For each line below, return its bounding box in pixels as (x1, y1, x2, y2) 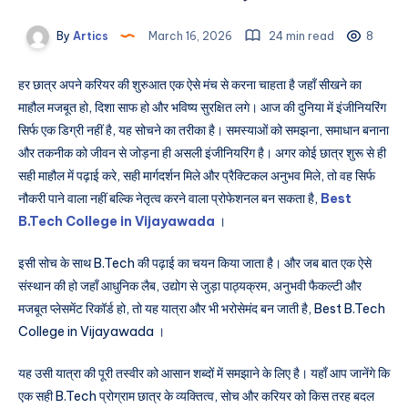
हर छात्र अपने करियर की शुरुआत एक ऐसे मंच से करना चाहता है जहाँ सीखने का (18, 76, 362, 94)
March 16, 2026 (145, 29, 235, 43)
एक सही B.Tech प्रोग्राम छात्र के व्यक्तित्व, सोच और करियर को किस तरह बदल (18, 387, 374, 404)
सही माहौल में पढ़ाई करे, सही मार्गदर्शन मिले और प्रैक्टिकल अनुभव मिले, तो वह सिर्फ (18, 168, 375, 185)
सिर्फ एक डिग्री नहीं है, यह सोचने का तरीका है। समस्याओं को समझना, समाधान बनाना (18, 122, 389, 139)
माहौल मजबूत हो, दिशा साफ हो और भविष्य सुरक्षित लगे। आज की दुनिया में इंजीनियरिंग (18, 99, 386, 117)
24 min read (265, 29, 334, 43)
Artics (69, 29, 108, 43)
